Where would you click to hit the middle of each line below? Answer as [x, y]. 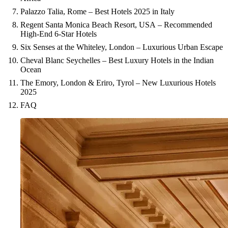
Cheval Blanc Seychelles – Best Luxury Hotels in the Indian [117, 60]
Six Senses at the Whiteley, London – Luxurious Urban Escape [122, 47]
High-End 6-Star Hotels [59, 34]
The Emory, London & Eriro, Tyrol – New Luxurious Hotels [118, 83]
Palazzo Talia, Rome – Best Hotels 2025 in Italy [97, 11]
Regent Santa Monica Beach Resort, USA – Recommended [116, 25]
